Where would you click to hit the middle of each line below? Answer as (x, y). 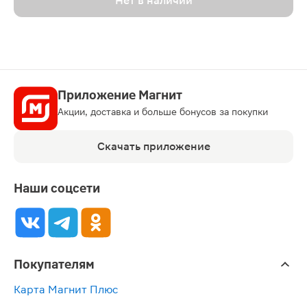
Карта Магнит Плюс (66, 289)
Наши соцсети (57, 188)
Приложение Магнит (120, 95)
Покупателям (54, 264)
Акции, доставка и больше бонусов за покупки (163, 111)
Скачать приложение (153, 146)
